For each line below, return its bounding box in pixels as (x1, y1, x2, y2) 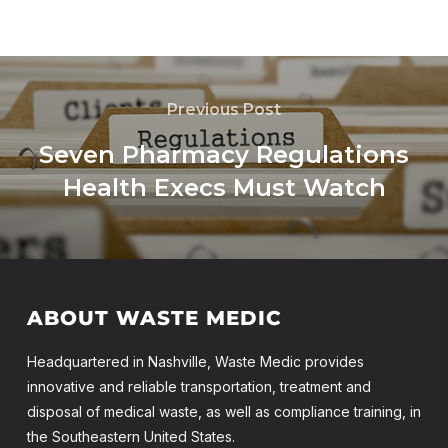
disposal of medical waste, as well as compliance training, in (26, 402, 421, 420)
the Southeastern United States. (26, 427, 235, 445)
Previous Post (167, 99, 281, 119)
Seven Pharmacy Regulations (39, 139, 409, 169)
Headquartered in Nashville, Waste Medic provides (26, 352, 364, 370)
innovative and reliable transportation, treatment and (26, 377, 371, 395)
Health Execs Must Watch (62, 172, 386, 202)
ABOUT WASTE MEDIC (26, 305, 282, 330)
